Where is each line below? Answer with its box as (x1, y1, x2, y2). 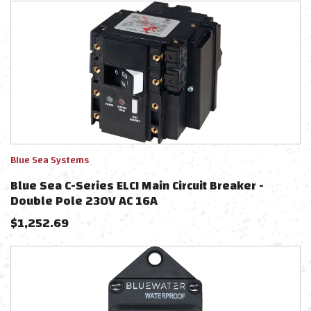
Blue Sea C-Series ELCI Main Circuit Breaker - (10, 174, 264, 197)
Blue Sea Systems (10, 151, 89, 169)
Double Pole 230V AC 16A (10, 190, 158, 212)
